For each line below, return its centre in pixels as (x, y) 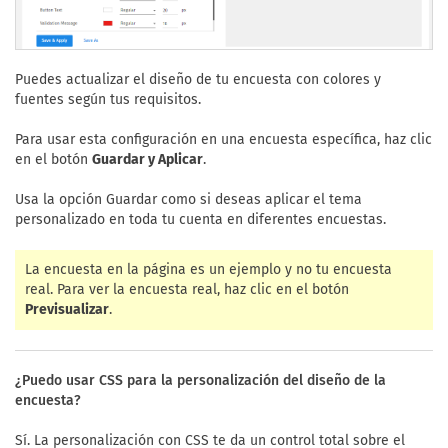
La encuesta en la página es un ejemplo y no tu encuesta (208, 269)
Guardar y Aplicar (147, 159)
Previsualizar (67, 309)
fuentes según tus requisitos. (108, 99)
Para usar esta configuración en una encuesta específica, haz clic (223, 139)
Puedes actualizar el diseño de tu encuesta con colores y (198, 79)
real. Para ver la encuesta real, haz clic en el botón (187, 289)
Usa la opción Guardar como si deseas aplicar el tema (188, 199)
